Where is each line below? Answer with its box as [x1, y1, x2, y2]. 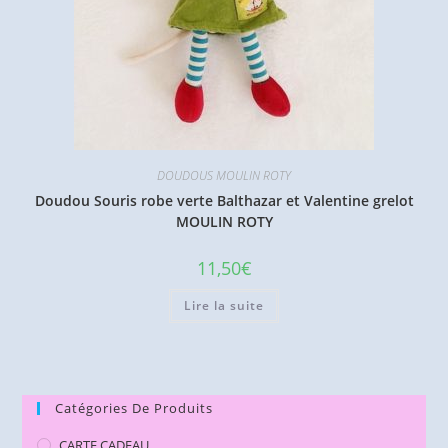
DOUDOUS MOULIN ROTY [157, 166, 291, 184]
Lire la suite [184, 296, 264, 314]
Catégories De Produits [55, 399, 214, 418]
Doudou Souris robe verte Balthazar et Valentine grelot [34, 190, 414, 210]
